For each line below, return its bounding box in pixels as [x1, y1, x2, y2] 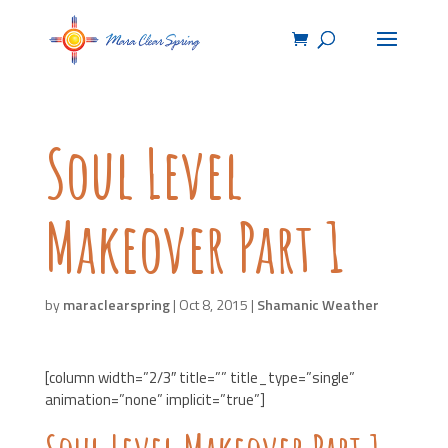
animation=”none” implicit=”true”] [44, 388, 265, 411]
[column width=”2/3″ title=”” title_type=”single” [44, 366, 355, 389]
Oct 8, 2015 [178, 294, 248, 315]
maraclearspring [62, 294, 170, 315]
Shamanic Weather [256, 294, 379, 315]
